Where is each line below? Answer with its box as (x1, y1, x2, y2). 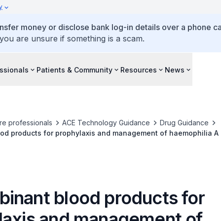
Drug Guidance (159, 118, 209, 127)
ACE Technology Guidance (62, 118, 150, 127)
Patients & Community (37, 65, 112, 74)
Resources (120, 65, 157, 74)
